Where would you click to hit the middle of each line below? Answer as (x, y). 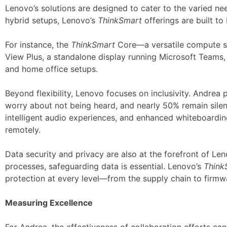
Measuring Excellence (49, 203)
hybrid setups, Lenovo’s (51, 20)
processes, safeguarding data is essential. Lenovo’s (104, 166)
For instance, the (38, 45)
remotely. (23, 130)
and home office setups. (51, 69)
